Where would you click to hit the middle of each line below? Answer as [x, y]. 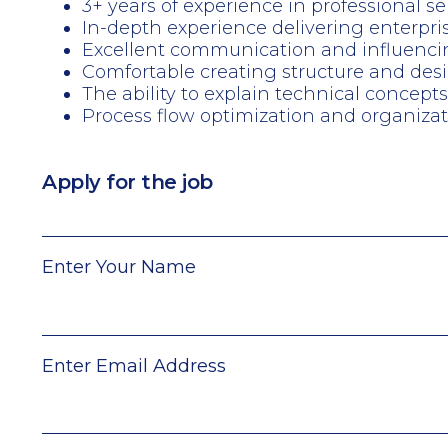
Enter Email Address [134, 366]
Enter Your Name [119, 267]
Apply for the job [127, 181]
